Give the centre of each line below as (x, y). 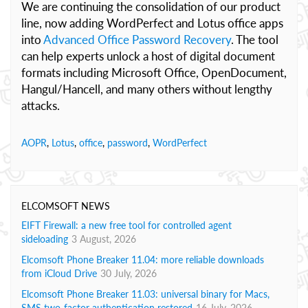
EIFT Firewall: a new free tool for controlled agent (126, 225)
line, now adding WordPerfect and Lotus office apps (152, 23)
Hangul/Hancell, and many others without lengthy (147, 89)
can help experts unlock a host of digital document (148, 56)
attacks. (41, 106)
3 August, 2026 (104, 239)
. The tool (255, 40)
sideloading (45, 239)
